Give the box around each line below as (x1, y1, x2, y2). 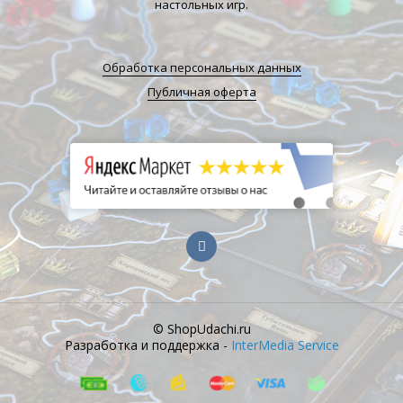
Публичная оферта (147, 84, 256, 100)
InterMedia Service (230, 336, 339, 354)
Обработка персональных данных (102, 59, 301, 76)
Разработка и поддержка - (64, 336, 231, 354)
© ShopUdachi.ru (152, 319, 251, 337)
